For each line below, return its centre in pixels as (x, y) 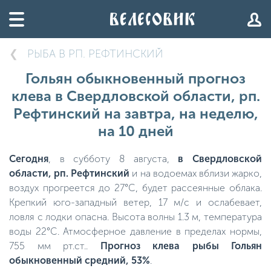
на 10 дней (135, 131)
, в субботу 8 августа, (113, 159)
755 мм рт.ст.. (55, 246)
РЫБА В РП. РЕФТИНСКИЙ (95, 54)
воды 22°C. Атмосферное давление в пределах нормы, (135, 231)
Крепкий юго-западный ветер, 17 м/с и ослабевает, (135, 202)
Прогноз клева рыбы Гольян (181, 246)
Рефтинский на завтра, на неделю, (135, 113)
